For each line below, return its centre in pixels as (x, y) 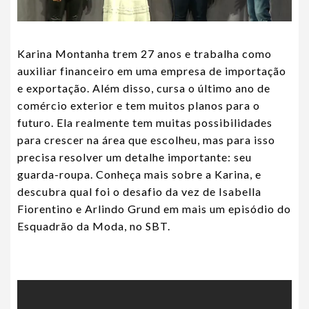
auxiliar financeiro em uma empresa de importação (152, 70)
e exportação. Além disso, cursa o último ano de (144, 88)
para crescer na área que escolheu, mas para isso (146, 139)
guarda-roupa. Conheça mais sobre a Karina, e (139, 174)
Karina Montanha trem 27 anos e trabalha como (144, 53)
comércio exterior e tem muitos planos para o (139, 105)
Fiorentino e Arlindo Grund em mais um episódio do (154, 208)
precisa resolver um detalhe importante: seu (134, 157)
